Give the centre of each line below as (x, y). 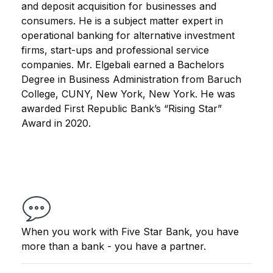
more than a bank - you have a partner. (114, 246)
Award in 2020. (56, 123)
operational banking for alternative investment (128, 36)
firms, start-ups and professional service (115, 50)
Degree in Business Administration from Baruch (131, 80)
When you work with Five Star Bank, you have (130, 232)
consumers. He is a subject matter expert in (122, 21)
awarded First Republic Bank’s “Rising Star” (122, 109)
